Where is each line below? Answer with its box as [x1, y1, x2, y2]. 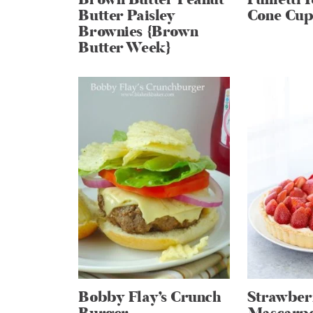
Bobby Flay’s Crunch [78, 286, 221, 307]
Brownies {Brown [78, 22, 198, 43]
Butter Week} [78, 38, 171, 59]
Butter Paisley [78, 6, 175, 27]
